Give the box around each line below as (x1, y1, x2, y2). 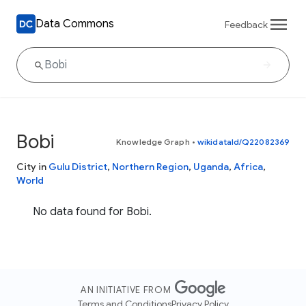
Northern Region (112, 161, 189, 173)
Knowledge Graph (116, 137, 190, 147)
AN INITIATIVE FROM (81, 284, 171, 296)
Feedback (225, 18, 268, 31)
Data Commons (36, 16, 114, 31)
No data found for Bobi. (33, 205, 152, 219)
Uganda (193, 161, 229, 173)
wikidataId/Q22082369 (197, 137, 290, 147)
